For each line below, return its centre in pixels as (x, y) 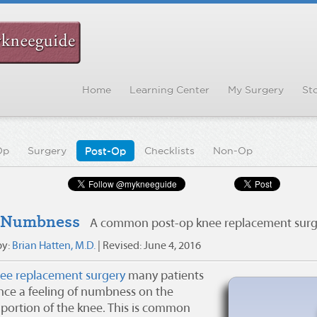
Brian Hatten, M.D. (54, 246)
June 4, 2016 (172, 246)
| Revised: (120, 246)
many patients (165, 276)
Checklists (169, 151)
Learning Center (169, 90)
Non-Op (233, 151)
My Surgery (256, 90)
